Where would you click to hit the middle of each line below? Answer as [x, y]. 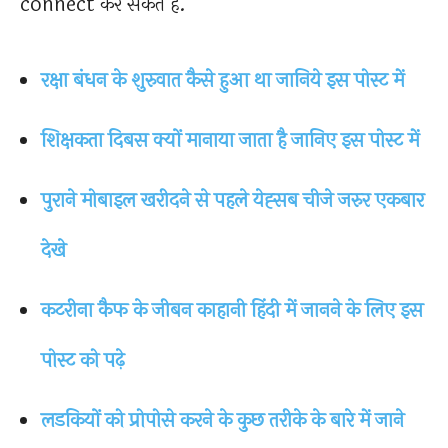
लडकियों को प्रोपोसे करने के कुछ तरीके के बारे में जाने [222, 421]
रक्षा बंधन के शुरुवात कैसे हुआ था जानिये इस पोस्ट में [222, 81]
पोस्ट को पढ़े [82, 361]
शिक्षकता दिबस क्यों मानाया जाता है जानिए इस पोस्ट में [230, 141]
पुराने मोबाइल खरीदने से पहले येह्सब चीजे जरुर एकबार [232, 201]
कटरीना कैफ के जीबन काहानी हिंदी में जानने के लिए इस [232, 311]
